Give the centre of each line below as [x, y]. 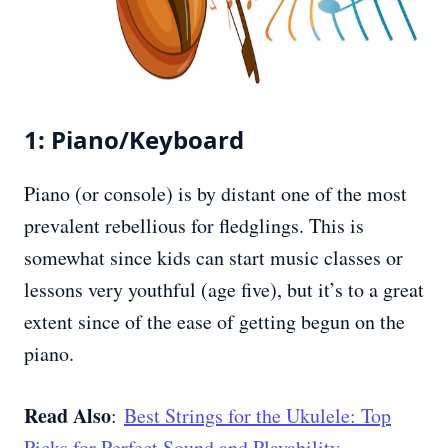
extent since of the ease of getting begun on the [214, 322]
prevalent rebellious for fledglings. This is [194, 226]
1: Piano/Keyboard [134, 140]
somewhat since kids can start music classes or [213, 258]
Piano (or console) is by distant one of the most [215, 194]
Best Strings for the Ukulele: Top [257, 416]
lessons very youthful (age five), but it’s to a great [224, 290]
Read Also [67, 416]
